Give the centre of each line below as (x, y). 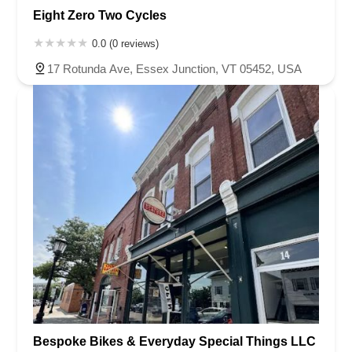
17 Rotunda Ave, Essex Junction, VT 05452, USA (174, 69)
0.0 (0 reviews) (125, 44)
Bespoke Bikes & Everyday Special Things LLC (174, 341)
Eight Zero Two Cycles (100, 16)
